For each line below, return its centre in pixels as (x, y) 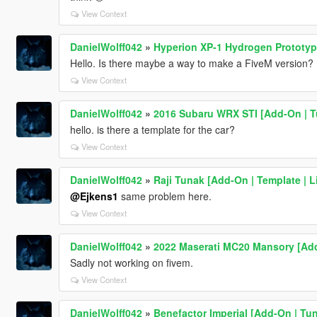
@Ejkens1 (94, 196)
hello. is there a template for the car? (152, 129)
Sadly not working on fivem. (131, 262)
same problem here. (165, 196)
